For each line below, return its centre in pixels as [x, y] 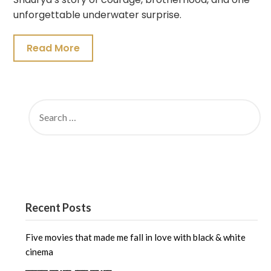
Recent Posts [59, 207]
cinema [40, 252]
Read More [54, 48]
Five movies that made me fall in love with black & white [136, 237]
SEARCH [43, 103]
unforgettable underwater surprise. [98, 15]
